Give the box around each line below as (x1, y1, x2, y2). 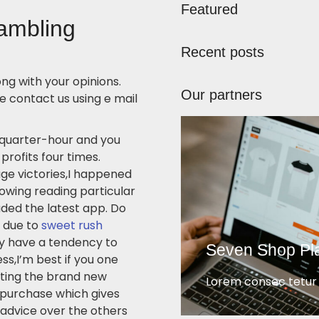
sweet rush (41, 216, 103, 234)
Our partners (181, 86, 262, 103)
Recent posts (181, 43, 264, 60)
